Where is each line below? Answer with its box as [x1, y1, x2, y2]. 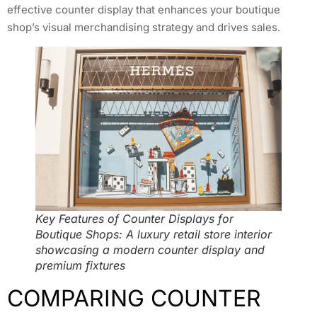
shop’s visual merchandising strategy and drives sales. [7, 21, 280, 34]
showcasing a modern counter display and [35, 243, 265, 258]
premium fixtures [35, 258, 125, 273]
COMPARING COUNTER [7, 284, 261, 313]
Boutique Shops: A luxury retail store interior [35, 227, 272, 242]
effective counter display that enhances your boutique [7, 3, 280, 16]
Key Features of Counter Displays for [35, 212, 234, 226]
